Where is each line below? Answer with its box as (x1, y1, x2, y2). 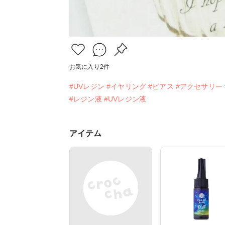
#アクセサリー (175, 82, 222, 91)
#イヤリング (106, 82, 146, 91)
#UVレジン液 (103, 95, 146, 103)
